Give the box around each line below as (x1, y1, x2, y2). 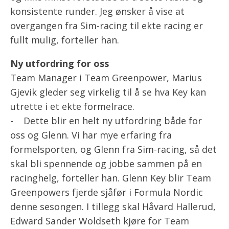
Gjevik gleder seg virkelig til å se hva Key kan (10, 86, 206, 99)
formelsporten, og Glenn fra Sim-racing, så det (10, 143, 217, 156)
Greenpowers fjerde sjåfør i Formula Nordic (10, 186, 203, 199)
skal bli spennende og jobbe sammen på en (10, 157, 202, 170)
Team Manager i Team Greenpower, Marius (10, 72, 202, 84)
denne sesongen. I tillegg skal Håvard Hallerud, (10, 200, 216, 213)
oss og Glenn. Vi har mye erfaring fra (10, 129, 172, 142)
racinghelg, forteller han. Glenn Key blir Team (10, 172, 211, 185)
